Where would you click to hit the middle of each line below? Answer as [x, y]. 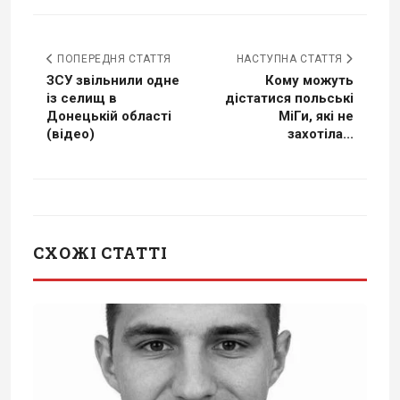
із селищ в [82, 99]
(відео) [71, 134]
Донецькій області [109, 117]
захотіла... [321, 134]
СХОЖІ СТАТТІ [100, 253]
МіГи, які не [316, 117]
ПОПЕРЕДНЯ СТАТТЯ [112, 59]
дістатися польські [289, 99]
